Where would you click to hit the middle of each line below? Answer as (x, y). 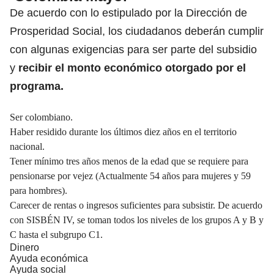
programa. (37, 86)
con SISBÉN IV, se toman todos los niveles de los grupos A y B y (137, 220)
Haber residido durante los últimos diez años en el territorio (123, 131)
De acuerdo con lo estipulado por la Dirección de (128, 13)
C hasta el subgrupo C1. (56, 234)
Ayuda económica (49, 258)
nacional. (27, 146)
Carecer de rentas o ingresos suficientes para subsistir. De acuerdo (136, 205)
